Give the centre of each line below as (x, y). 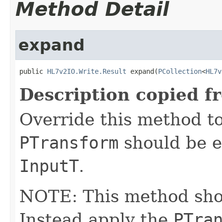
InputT (49, 166)
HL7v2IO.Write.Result (87, 71)
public (33, 71)
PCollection (180, 71)
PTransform (69, 142)
